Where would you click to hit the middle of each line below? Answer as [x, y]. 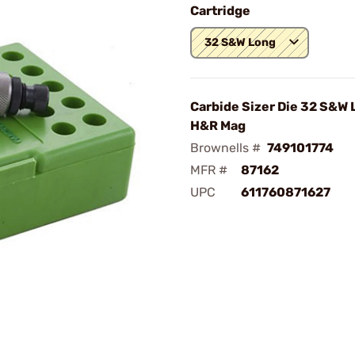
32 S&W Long [240, 42]
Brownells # [225, 148]
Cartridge [220, 11]
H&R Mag [218, 126]
